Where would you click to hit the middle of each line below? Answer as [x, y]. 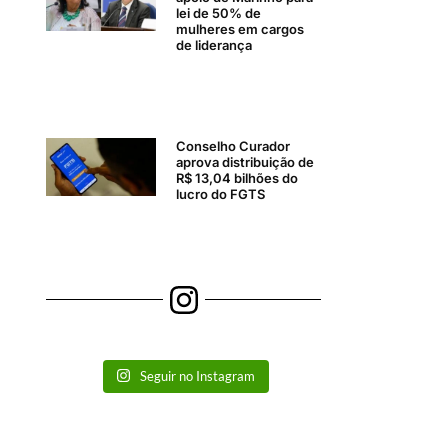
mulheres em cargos [240, 28]
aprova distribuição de [245, 162]
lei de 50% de [219, 12]
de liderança [214, 44]
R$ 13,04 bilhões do [237, 178]
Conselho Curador [233, 146]
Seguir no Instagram [198, 375]
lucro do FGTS [221, 194]
